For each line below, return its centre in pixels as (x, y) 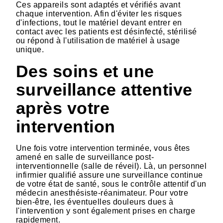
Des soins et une (85, 71)
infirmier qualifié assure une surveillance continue (110, 175)
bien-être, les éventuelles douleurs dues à (95, 202)
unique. (30, 49)
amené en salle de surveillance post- (85, 157)
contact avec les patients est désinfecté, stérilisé (107, 31)
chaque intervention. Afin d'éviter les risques (99, 13)
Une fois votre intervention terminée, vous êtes (103, 148)
